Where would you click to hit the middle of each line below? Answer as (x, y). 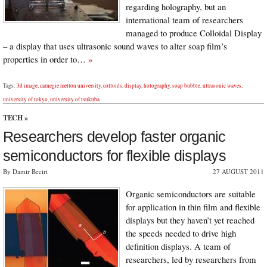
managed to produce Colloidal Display (194, 32)
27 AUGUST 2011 (238, 171)
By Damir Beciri (25, 171)
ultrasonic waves (222, 85)
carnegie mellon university (70, 85)
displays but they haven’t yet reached (190, 220)
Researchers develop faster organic (114, 136)
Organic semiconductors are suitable (191, 194)
